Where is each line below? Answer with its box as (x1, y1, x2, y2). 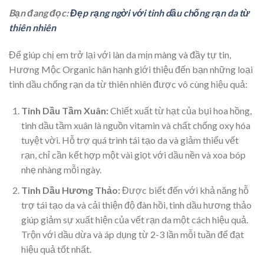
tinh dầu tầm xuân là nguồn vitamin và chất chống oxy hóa (21, 120, 250, 131)
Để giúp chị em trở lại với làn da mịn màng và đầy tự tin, (9, 48, 231, 60)
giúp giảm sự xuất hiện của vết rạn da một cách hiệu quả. (21, 213, 248, 225)
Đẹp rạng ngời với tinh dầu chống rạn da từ (70, 6, 249, 18)
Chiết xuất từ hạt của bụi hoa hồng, (108, 105, 252, 117)
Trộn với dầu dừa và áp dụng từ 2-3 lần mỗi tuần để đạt (21, 228, 244, 240)
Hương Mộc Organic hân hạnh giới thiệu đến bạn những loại (9, 63, 253, 75)
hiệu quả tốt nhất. (21, 243, 91, 255)
